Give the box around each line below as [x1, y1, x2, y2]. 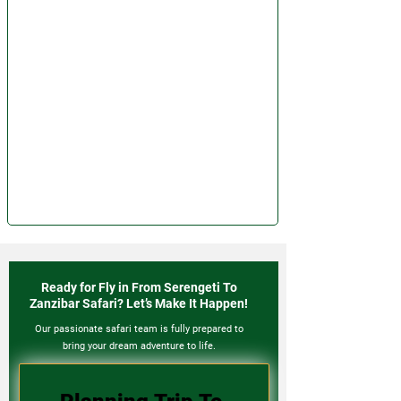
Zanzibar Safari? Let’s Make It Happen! [30, 296, 248, 311]
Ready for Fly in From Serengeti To [40, 280, 237, 294]
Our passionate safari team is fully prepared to [34, 323, 243, 335]
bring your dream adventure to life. [62, 340, 216, 352]
